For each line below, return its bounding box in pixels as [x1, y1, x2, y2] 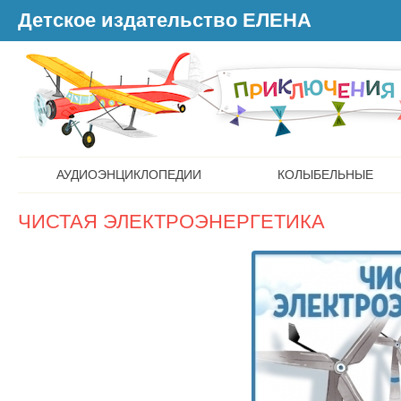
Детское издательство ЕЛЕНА [18, 9, 311, 31]
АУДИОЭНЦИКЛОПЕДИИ [55, 167, 201, 182]
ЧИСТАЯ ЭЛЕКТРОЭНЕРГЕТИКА [18, 210, 325, 233]
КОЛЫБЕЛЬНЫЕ [277, 167, 373, 182]
